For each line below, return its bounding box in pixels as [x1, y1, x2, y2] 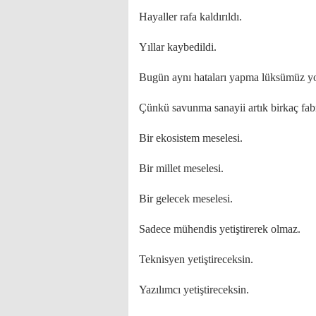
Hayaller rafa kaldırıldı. [139, 11, 242, 23]
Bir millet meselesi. [139, 162, 224, 174]
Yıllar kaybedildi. [139, 41, 217, 53]
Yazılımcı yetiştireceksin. [139, 284, 249, 296]
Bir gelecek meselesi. [139, 193, 233, 205]
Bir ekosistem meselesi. [139, 132, 243, 144]
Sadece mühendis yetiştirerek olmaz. [139, 223, 300, 235]
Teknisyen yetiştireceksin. [139, 253, 253, 265]
